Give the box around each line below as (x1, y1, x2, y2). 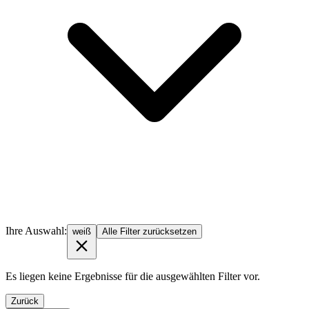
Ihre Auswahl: (6, 224, 67, 237)
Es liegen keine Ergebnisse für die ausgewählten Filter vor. (6, 270, 260, 282)
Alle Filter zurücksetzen (102, 226, 197, 237)
